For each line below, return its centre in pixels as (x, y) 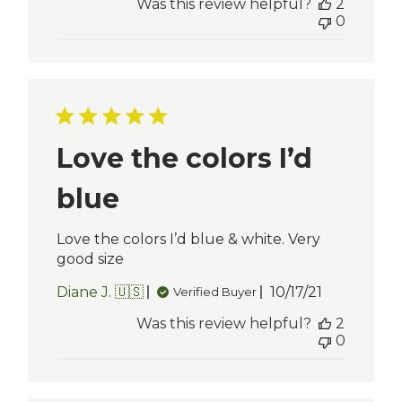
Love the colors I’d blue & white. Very (189, 239)
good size (91, 258)
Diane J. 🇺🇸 (100, 292)
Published (332, 291)
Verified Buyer (215, 292)
